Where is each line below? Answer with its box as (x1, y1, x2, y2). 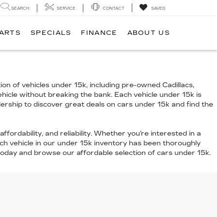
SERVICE (57, 6, 76, 11)
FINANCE (81, 29, 118, 37)
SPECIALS (31, 29, 72, 37)
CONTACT (103, 6, 124, 11)
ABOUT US (127, 29, 170, 37)
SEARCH (11, 6, 30, 11)
